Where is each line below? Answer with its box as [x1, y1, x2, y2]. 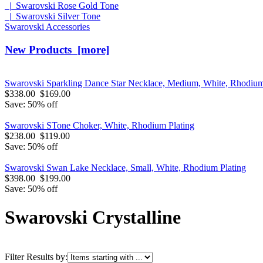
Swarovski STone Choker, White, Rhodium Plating [5, 120, 194, 130]
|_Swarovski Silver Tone [5, 11, 100, 22]
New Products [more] [5, 43, 109, 56]
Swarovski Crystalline [5, 207, 181, 228]
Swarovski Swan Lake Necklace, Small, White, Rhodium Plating [5, 162, 246, 173]
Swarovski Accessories [5, 22, 90, 32]
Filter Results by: [5, 251, 68, 262]
